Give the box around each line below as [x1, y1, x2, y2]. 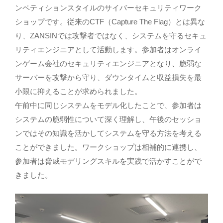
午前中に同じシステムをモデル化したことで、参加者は [15, 101, 202, 110]
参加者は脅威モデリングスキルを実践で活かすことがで [15, 157, 202, 166]
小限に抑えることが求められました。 [15, 87, 142, 96]
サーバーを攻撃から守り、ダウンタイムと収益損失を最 [15, 73, 202, 82]
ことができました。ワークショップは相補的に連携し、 [15, 143, 202, 152]
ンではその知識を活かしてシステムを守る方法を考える [15, 129, 202, 138]
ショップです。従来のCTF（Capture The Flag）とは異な [15, 17, 205, 26]
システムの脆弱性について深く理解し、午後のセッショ [15, 115, 202, 124]
